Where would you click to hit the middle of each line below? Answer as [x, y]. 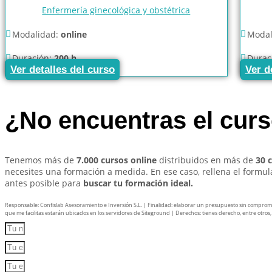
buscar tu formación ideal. [138, 183]
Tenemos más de [41, 160]
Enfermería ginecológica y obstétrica [116, 10]
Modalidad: [36, 34]
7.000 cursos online [117, 160]
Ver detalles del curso [63, 69]
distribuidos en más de [206, 160]
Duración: [33, 58]
